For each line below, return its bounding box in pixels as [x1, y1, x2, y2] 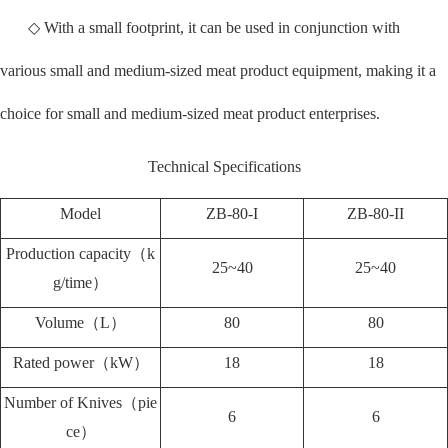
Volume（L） [35, 314, 126, 332]
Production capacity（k [6, 245, 155, 263]
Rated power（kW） [12, 354, 149, 372]
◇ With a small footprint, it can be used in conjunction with [28, 19, 400, 37]
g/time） [53, 274, 108, 292]
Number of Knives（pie [4, 394, 157, 412]
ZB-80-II [347, 205, 404, 223]
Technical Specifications [147, 158, 301, 176]
